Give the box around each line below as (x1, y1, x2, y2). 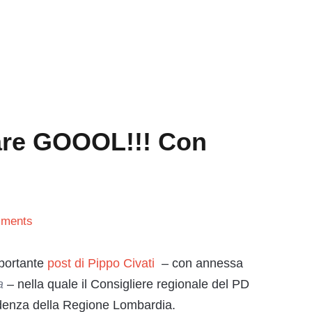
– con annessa (155, 256, 243, 270)
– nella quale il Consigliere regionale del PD (3, 277, 249, 291)
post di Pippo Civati (47, 256, 155, 270)
